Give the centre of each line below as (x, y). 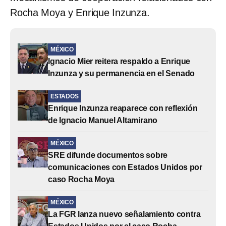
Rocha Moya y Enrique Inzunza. (80, 12)
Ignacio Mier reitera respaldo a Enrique (119, 61)
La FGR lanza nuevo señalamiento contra (124, 214)
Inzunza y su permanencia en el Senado (122, 73)
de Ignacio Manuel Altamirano (103, 120)
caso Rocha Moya (81, 179)
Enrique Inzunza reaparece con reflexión (123, 108)
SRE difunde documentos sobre (108, 155)
